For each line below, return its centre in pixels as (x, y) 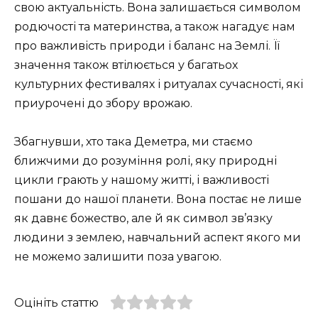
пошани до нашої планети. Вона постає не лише (158, 199)
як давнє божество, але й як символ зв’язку (143, 219)
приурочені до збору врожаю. (103, 104)
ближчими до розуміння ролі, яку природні (146, 161)
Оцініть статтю (56, 303)
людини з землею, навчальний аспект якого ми (158, 238)
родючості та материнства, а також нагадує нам (155, 27)
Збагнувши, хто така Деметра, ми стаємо (133, 142)
